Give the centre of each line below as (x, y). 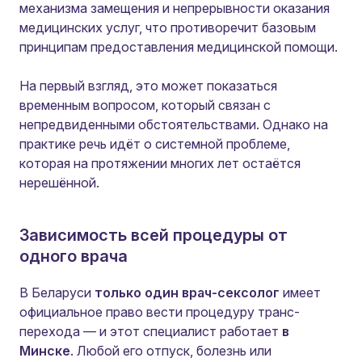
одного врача (74, 256)
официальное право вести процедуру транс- (160, 312)
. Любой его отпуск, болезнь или (171, 351)
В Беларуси (57, 293)
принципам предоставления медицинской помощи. (179, 47)
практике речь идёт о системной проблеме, (155, 144)
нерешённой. (59, 183)
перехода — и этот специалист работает (151, 331)
